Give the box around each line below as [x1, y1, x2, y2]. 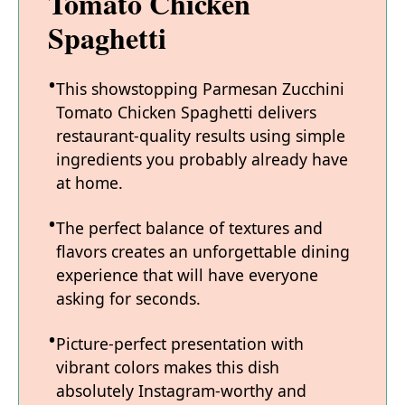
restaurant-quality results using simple [56, 125, 345, 147]
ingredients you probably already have [56, 148, 348, 171]
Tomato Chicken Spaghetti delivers [56, 101, 316, 124]
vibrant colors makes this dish [56, 356, 279, 379]
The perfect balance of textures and [56, 217, 323, 240]
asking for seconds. [56, 287, 201, 310]
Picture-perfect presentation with [56, 333, 304, 355]
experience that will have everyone [56, 264, 318, 287]
